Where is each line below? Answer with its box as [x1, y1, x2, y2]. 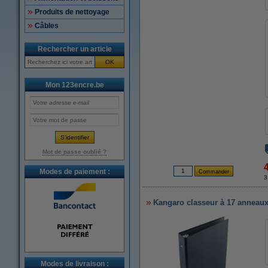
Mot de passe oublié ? [42, 148, 106, 155]
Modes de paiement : [39, 167, 110, 176]
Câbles [35, 22, 59, 30]
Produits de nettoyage [35, 8, 109, 16]
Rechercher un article [37, 45, 112, 53]
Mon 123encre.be [45, 81, 104, 89]
